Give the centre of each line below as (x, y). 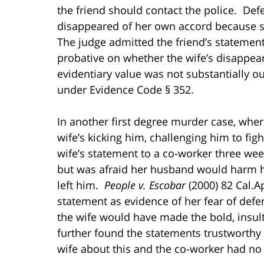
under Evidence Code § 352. (126, 89)
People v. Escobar (143, 185)
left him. (79, 185)
